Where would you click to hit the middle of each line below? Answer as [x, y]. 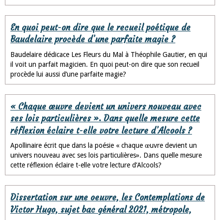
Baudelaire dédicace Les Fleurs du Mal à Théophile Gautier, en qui [109, 54]
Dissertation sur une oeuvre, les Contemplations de [108, 197]
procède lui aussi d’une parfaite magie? [68, 74]
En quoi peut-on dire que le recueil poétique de [100, 27]
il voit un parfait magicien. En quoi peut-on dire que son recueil [105, 64]
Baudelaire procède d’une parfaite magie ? [93, 39]
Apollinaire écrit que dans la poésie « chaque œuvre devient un [104, 146]
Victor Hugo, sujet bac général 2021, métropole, [101, 210]
